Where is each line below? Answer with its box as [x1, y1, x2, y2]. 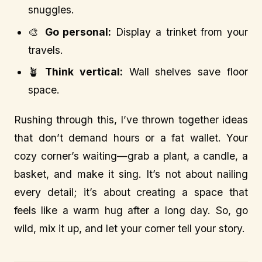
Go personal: [44, 25, 112, 38]
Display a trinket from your [111, 25, 248, 38]
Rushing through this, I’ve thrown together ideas [14, 113, 248, 126]
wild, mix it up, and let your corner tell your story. [14, 222, 245, 235]
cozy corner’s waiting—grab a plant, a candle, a [14, 150, 248, 163]
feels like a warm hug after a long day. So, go [14, 204, 248, 217]
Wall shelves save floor [122, 65, 249, 78]
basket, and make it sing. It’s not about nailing [14, 168, 248, 181]
